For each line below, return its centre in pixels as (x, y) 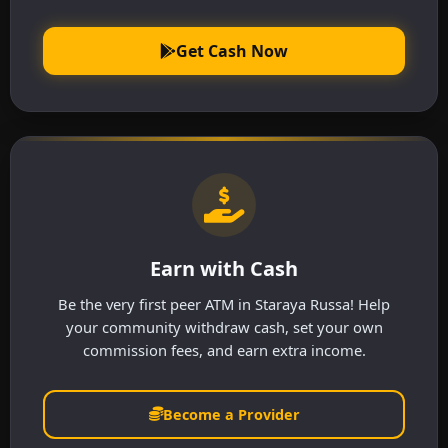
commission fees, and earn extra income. (224, 349)
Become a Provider (231, 414)
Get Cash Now (232, 50)
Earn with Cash (224, 268)
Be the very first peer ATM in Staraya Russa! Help (224, 303)
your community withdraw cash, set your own (224, 326)
